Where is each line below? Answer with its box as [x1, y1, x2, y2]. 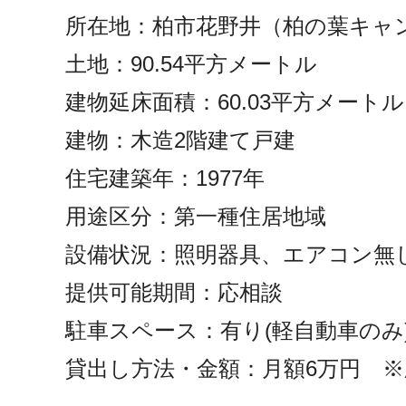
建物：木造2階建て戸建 [65, 127, 295, 152]
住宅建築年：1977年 [65, 165, 265, 190]
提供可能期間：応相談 [65, 279, 283, 304]
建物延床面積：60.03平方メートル [65, 89, 404, 114]
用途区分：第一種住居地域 [65, 203, 326, 228]
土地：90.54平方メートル [65, 51, 317, 76]
